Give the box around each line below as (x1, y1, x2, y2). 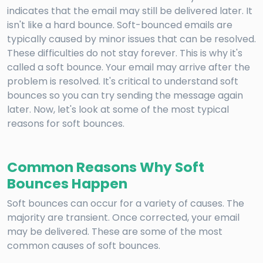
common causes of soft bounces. (7, 238, 160, 252)
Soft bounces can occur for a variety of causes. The (7, 196, 244, 210)
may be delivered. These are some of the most (7, 224, 222, 238)
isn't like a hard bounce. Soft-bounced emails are (7, 18, 232, 32)
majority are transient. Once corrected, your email (7, 210, 240, 224)
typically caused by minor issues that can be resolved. (7, 32, 256, 46)
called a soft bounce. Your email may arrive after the (7, 60, 250, 74)
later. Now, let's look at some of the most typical (7, 102, 229, 116)
